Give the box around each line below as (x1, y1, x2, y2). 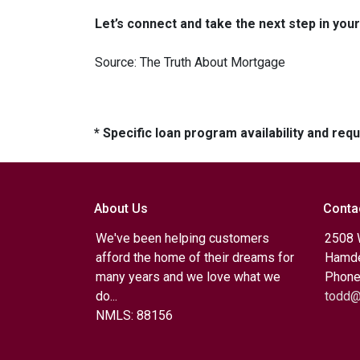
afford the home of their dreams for (96, 250, 294, 265)
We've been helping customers (96, 231, 269, 246)
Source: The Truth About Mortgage (95, 55, 285, 70)
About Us (94, 201, 148, 216)
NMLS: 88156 (96, 308, 173, 323)
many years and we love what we (96, 269, 280, 284)
